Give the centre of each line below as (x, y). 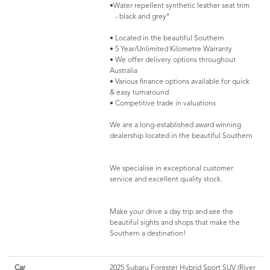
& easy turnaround (139, 93)
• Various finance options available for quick (179, 82)
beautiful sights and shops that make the (174, 223)
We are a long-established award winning (175, 125)
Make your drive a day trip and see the (171, 212)
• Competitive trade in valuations (162, 103)
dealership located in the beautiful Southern (181, 136)
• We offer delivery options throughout (172, 60)
